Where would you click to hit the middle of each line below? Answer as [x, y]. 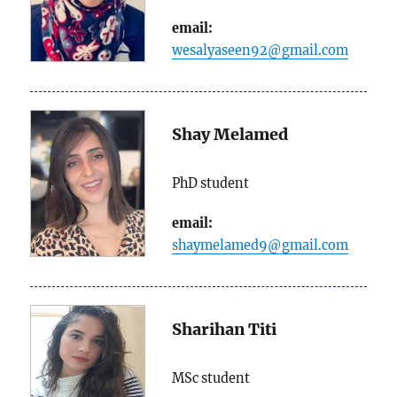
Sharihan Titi [225, 329]
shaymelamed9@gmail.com [261, 246]
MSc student [211, 379]
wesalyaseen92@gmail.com [261, 51]
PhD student [211, 184]
